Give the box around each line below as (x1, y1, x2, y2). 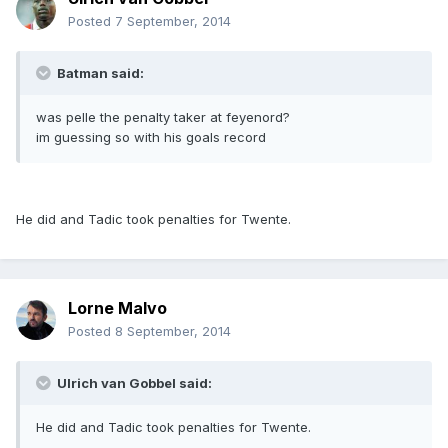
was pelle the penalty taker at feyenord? (36, 109, 290, 126)
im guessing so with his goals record (36, 129, 266, 146)
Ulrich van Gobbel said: (54, 375, 212, 392)
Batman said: (54, 65, 144, 82)
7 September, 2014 (115, 13, 231, 30)
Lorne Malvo (68, 298, 167, 319)
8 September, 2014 (115, 323, 231, 340)
